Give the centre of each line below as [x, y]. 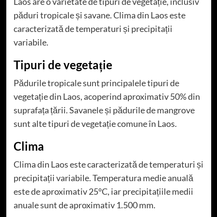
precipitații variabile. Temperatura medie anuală [103, 178]
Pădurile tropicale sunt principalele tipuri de [96, 83]
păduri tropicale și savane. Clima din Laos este [99, 15]
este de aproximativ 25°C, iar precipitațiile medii [103, 191]
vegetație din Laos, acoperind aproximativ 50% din [107, 96]
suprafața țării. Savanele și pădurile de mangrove [104, 110]
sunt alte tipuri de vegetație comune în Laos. [95, 123]
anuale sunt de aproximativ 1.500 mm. [84, 205]
